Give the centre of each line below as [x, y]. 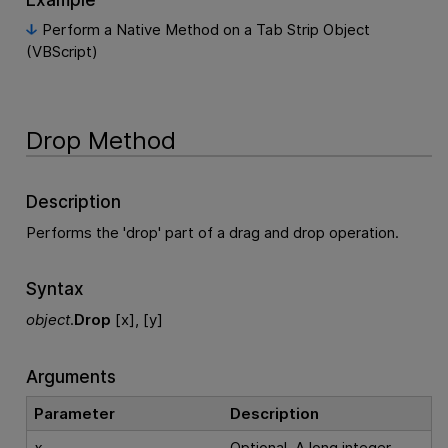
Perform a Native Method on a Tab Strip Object [205, 30]
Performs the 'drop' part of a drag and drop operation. [212, 232]
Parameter [75, 414]
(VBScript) [61, 52]
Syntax [54, 289]
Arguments [70, 376]
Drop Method [100, 141]
